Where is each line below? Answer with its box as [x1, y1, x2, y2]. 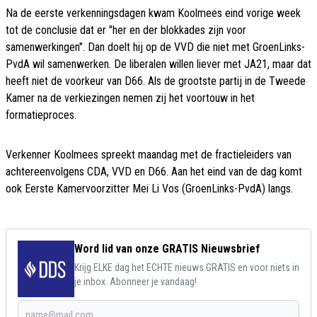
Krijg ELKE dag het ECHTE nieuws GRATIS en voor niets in [74, 262, 299, 274]
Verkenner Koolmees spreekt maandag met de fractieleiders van [6, 148, 292, 162]
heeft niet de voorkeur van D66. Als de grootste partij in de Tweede [6, 74, 306, 88]
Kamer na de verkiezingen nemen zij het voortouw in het [6, 91, 255, 105]
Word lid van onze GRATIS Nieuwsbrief [74, 242, 260, 256]
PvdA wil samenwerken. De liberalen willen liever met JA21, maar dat [6, 57, 311, 71]
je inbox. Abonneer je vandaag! [74, 276, 197, 288]
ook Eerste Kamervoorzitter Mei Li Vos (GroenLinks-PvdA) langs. [6, 182, 293, 196]
